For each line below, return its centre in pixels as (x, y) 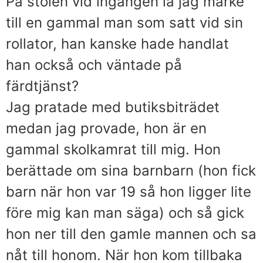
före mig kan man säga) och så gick (125, 213)
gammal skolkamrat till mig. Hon (113, 149)
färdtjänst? (42, 86)
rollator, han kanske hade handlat (117, 43)
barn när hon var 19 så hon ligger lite (129, 191)
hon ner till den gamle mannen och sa (131, 234)
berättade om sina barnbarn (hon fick (131, 170)
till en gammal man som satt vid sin (124, 22)
